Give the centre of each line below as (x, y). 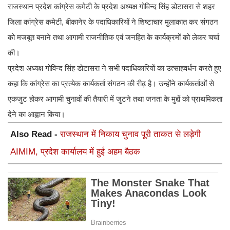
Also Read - (35, 135)
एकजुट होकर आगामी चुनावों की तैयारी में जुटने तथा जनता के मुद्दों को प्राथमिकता (115, 99)
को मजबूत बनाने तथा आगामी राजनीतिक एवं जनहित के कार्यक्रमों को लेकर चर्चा (113, 37)
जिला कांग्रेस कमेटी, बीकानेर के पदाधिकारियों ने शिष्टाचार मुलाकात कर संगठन (113, 22)
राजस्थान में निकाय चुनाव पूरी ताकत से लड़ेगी (130, 135)
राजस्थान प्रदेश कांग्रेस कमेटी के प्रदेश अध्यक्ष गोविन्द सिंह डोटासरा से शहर (111, 7)
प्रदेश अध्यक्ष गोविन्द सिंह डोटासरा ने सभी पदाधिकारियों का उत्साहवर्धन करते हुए (114, 68)
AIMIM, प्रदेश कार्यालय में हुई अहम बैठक (75, 152)
